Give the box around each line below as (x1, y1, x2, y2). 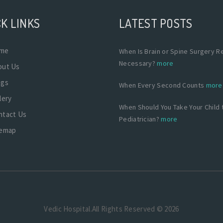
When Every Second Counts (119, 80, 206, 90)
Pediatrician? (119, 114, 161, 123)
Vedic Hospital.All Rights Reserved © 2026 (44, 204, 179, 214)
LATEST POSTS (119, 15, 193, 31)
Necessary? (119, 58, 157, 68)
